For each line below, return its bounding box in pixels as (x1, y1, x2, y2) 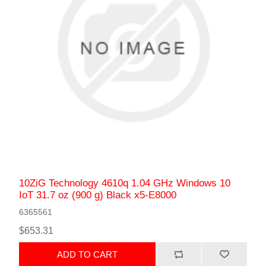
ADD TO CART (57, 249, 118, 259)
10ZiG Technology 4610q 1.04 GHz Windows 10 (19, 178, 231, 189)
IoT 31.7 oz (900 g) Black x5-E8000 (19, 189, 177, 201)
